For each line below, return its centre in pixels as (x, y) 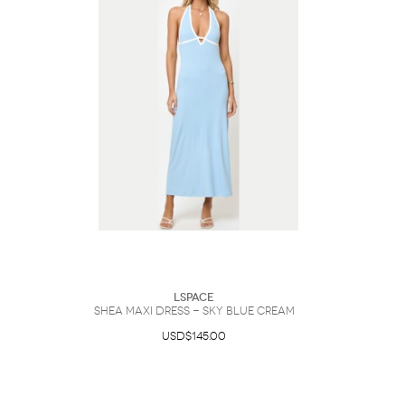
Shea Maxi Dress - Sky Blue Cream (194, 311)
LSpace (194, 297)
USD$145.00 (194, 336)
